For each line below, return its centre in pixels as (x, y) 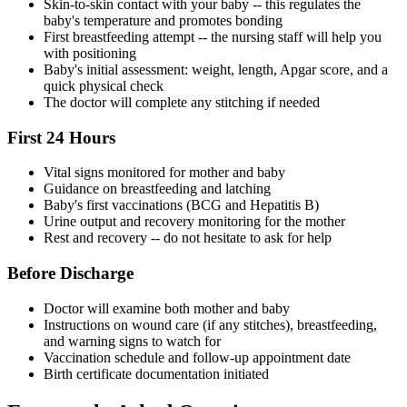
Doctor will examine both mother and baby (167, 308)
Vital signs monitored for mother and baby (164, 173)
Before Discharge (70, 273)
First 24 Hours (61, 137)
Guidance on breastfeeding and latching (157, 189)
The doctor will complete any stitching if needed (182, 102)
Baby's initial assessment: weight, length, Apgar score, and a (216, 69)
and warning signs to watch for (132, 341)
